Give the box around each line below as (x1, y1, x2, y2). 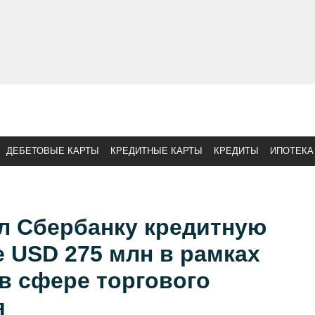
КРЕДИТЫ (214, 146, 259, 156)
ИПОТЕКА (270, 146, 314, 156)
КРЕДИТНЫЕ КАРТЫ (110, 146, 202, 156)
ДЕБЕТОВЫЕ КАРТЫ (6, 146, 99, 156)
